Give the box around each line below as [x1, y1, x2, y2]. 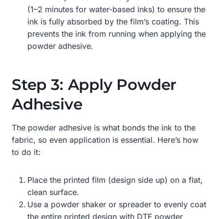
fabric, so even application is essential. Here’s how [12, 134, 198, 145]
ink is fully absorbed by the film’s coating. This [27, 16, 199, 26]
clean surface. [27, 187, 79, 197]
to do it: [12, 147, 41, 157]
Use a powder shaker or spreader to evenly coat [27, 199, 206, 209]
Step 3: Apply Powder [12, 75, 177, 94]
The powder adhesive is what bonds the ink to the [12, 122, 196, 132]
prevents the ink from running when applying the [27, 28, 206, 39]
